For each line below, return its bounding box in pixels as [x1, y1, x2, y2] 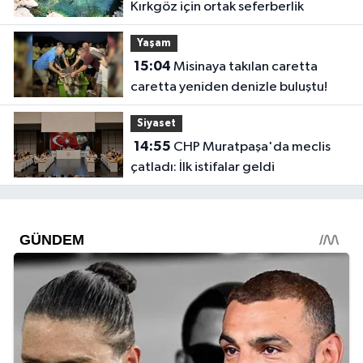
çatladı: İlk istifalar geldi [130, 160, 275, 174]
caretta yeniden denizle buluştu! [130, 79, 327, 94]
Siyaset [136, 117, 176, 129]
